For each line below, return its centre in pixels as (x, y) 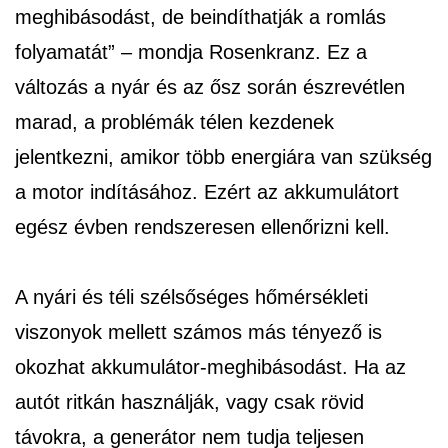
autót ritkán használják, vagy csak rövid (189, 401)
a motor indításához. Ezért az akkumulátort (207, 191)
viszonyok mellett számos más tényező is (198, 331)
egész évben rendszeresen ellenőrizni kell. (202, 226)
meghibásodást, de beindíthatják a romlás (200, 16)
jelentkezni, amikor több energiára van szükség (223, 156)
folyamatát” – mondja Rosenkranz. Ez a (191, 51)
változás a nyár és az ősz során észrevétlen (210, 86)
